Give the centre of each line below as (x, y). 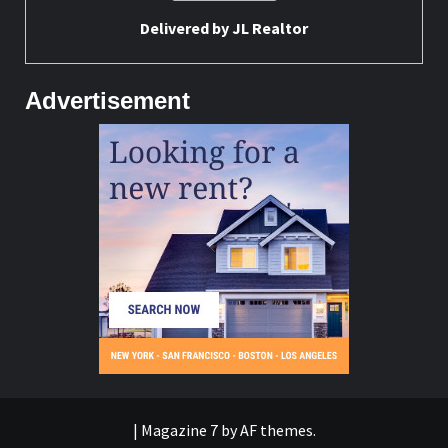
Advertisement (107, 100)
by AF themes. (266, 429)
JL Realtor (270, 27)
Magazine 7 (179, 429)
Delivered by (186, 27)
